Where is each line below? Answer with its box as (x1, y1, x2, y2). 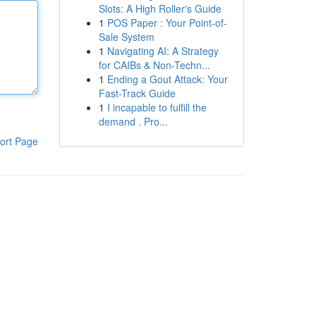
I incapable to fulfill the (107, 100, 207, 114)
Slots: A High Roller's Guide (98, 1, 221, 16)
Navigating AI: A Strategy (107, 44, 219, 58)
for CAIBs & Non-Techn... (98, 58, 210, 72)
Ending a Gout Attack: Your (107, 72, 228, 86)
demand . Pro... (98, 114, 168, 128)
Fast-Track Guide (98, 86, 176, 100)
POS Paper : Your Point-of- (107, 16, 227, 30)
